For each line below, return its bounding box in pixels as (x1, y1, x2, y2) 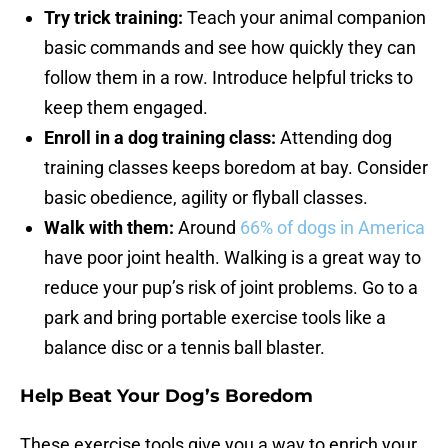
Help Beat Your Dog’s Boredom (20, 385, 313, 408)
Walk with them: (44, 217, 174, 239)
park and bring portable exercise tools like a (44, 307, 386, 329)
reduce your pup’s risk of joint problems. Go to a (44, 277, 418, 299)
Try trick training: (44, 7, 187, 29)
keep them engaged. (44, 97, 208, 119)
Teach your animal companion (187, 7, 426, 29)
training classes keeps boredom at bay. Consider (44, 157, 428, 179)
